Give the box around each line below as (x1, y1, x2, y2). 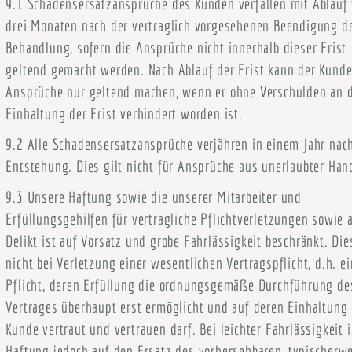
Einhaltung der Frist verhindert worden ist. (5, 104, 243, 123)
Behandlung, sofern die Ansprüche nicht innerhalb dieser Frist (5, 38, 347, 57)
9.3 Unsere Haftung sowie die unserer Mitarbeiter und (5, 188, 302, 206)
